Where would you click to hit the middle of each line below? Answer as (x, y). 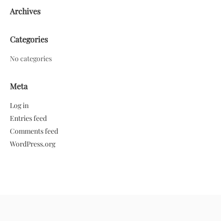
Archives (25, 11)
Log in (19, 106)
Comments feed (34, 131)
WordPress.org (33, 144)
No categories (31, 59)
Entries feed (28, 118)
